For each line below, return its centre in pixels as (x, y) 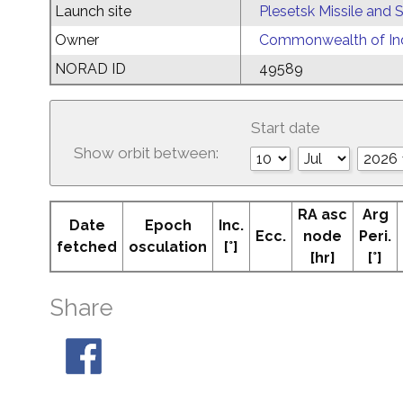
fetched (87, 247)
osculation (168, 247)
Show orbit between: (146, 153)
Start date (286, 128)
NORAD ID (90, 69)
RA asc (322, 215)
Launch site (93, 11)
